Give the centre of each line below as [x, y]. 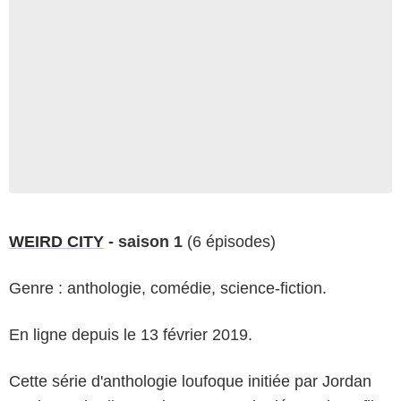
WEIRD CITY [56, 241]
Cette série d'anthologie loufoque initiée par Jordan [190, 381]
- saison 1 [143, 241]
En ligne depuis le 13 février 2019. [131, 334]
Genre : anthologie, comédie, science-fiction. [168, 288]
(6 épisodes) [229, 241]
